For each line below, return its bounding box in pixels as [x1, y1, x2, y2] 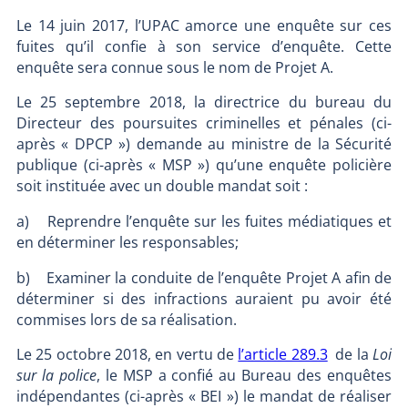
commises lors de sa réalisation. [15, 309, 244, 330]
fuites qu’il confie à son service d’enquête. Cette [15, 36, 393, 56]
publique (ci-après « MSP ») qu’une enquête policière [15, 155, 393, 176]
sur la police [15, 365, 97, 386]
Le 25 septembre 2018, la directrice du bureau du [15, 92, 393, 113]
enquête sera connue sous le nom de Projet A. [15, 56, 333, 77]
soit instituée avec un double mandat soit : [15, 176, 308, 197]
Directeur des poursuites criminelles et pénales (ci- [15, 113, 393, 134]
